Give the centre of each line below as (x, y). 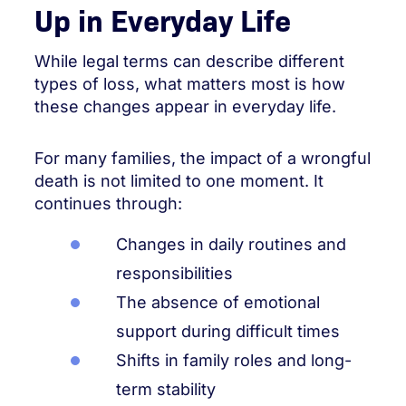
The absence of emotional (218, 302)
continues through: (108, 203)
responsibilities (174, 273)
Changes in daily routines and (231, 244)
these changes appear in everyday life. (185, 106)
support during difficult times (228, 331)
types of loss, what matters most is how (190, 84)
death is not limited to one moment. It (179, 180)
